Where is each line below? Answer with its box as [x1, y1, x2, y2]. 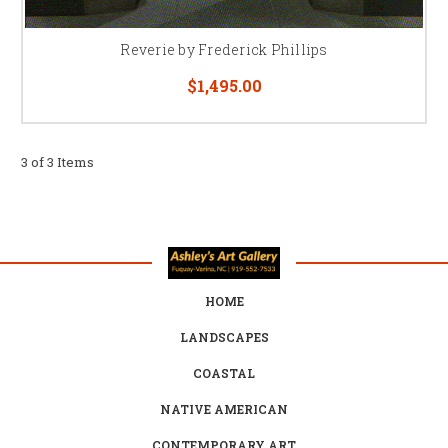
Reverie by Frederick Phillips [120, 39, 328, 59]
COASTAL [193, 364, 255, 381]
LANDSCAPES [179, 328, 269, 345]
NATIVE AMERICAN [160, 400, 288, 417]
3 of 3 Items [21, 152, 94, 171]
